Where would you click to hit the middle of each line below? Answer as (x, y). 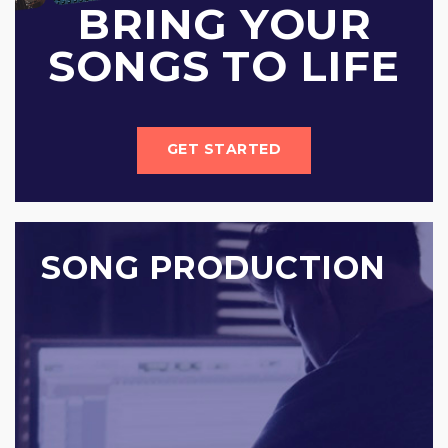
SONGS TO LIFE (224, 66)
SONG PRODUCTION (213, 267)
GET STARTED (224, 149)
